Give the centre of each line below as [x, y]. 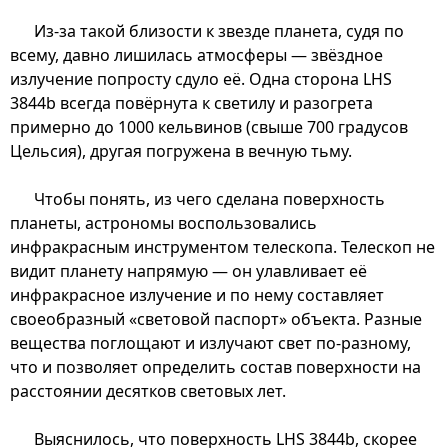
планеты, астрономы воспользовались [163, 222]
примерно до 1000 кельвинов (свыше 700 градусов [209, 126]
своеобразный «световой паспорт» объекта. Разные [216, 318]
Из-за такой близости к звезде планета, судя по [219, 30]
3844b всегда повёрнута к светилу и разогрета [191, 102]
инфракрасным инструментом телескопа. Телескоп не [222, 246]
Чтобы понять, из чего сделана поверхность [209, 198]
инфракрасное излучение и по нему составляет [197, 294]
